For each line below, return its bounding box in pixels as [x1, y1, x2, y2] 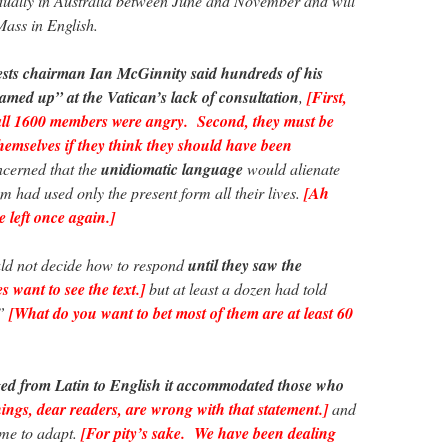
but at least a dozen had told [145, 277, 327, 299]
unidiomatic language [101, 157, 243, 180]
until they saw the [188, 253, 302, 276]
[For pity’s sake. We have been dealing [81, 421, 336, 444]
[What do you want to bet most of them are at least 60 [9, 301, 353, 324]
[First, [307, 85, 347, 108]
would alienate [243, 157, 340, 179]
